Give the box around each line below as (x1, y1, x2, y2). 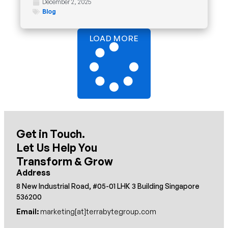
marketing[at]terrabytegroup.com (39, 207, 156, 216)
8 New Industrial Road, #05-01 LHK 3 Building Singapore (16, 182, 199, 191)
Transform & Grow (16, 155, 113, 168)
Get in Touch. (16, 127, 85, 141)
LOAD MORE (89, 34, 139, 44)
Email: (16, 207, 39, 216)
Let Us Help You (16, 141, 97, 155)
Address (16, 167, 50, 178)
